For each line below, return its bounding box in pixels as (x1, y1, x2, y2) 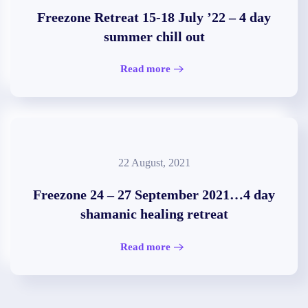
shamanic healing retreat (80, 206, 228, 222)
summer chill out (103, 29, 205, 44)
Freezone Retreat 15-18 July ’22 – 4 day (37, 10, 271, 25)
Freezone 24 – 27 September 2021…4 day (33, 187, 275, 203)
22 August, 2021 (118, 157, 190, 169)
